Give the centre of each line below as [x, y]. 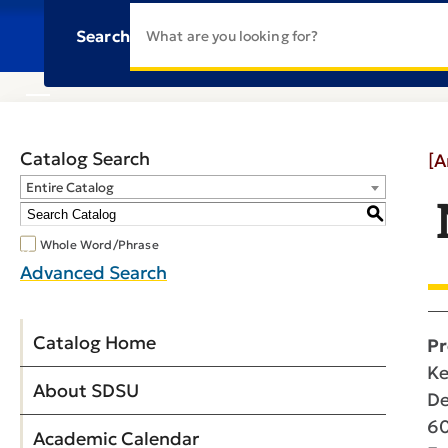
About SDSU [86, 390]
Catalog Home [94, 342]
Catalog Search [85, 158]
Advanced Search [93, 272]
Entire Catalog [70, 187]
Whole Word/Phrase [99, 245]
